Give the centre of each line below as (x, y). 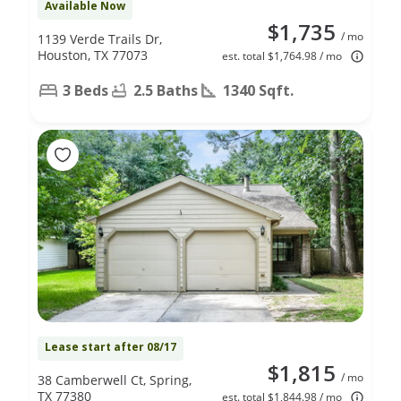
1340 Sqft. (258, 90)
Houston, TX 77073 (93, 55)
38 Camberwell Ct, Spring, (115, 380)
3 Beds (85, 90)
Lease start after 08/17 (111, 346)
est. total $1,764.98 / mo (282, 55)
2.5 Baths (166, 90)
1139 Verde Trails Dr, (100, 38)
